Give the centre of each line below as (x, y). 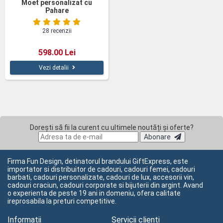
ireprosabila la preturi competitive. (62, 201)
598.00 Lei (57, 53)
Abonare (157, 137)
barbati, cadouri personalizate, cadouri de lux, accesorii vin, (101, 177)
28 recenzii (57, 31)
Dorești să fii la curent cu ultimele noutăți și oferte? (111, 127)
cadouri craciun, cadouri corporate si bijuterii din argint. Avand (105, 185)
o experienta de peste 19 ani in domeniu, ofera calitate (94, 193)
